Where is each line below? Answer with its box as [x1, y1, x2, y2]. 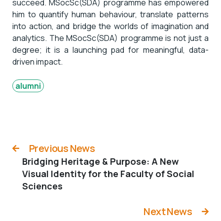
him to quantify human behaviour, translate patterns [12, 8, 209, 20]
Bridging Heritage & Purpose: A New [22, 155, 179, 167]
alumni [15, 80, 41, 91]
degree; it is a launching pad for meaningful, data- [12, 44, 209, 55]
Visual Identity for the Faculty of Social [22, 167, 194, 180]
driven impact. [12, 56, 63, 67]
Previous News [29, 141, 95, 155]
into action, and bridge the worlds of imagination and [12, 20, 209, 32]
